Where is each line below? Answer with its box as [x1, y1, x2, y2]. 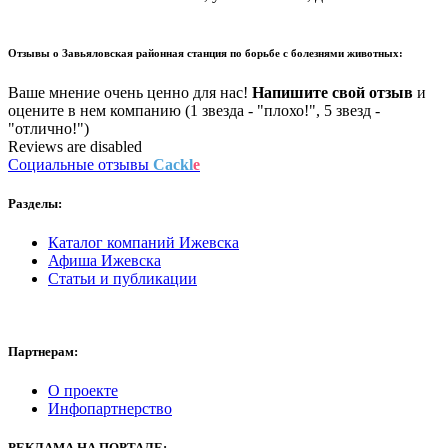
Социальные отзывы [8, 155, 153, 173]
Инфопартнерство [48, 400, 172, 418]
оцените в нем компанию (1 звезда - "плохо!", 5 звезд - [8, 101, 380, 119]
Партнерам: [8, 344, 78, 360]
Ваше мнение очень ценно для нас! [8, 83, 252, 101]
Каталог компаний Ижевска [48, 233, 239, 251]
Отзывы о [8, 46, 62, 59]
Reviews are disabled [8, 137, 142, 155]
